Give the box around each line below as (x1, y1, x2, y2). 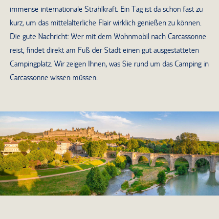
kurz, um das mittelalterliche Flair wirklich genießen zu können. (10, 18, 201, 28)
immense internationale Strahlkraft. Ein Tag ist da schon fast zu (10, 4, 203, 14)
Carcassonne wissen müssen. (10, 73, 98, 83)
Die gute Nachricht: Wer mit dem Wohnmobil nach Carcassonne (10, 32, 206, 42)
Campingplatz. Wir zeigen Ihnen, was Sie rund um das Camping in (10, 59, 209, 69)
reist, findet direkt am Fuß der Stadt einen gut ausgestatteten (10, 45, 199, 55)
